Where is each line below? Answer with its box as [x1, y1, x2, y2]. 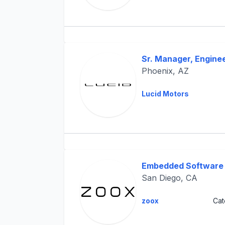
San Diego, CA [141, 173, 197, 183]
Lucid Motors [141, 89, 189, 98]
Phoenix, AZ [141, 66, 189, 76]
